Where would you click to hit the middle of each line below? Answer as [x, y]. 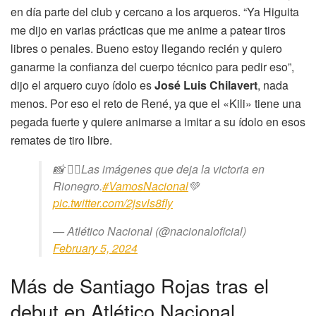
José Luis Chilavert [206, 85]
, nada [273, 85]
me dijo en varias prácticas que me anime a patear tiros [148, 30]
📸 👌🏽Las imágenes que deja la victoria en [159, 169]
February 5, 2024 [95, 248]
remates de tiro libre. [61, 140]
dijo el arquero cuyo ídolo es [83, 85]
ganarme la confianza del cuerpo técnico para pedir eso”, [152, 67]
